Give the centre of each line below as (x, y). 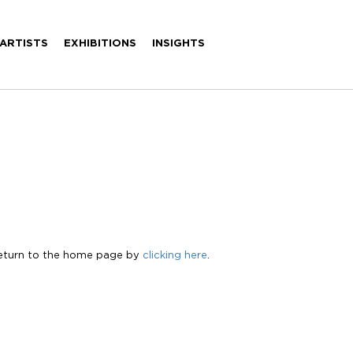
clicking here (175, 256)
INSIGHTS (178, 43)
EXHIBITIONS (100, 43)
